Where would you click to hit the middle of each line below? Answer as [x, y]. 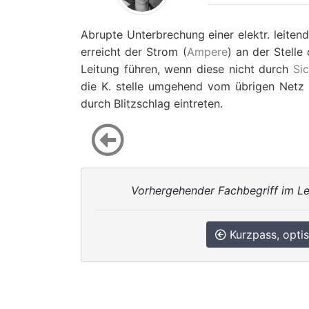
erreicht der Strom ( [134, 52]
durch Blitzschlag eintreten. [152, 103]
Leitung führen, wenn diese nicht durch [187, 69]
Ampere [207, 52]
